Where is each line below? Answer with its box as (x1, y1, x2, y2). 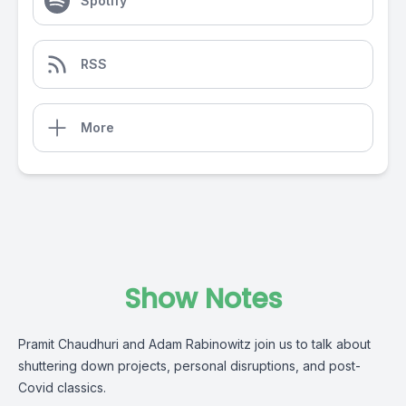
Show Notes (124, 280, 282, 318)
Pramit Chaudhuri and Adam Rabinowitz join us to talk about (18, 336, 371, 352)
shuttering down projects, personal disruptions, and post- (18, 358, 361, 373)
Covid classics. (18, 380, 110, 395)
